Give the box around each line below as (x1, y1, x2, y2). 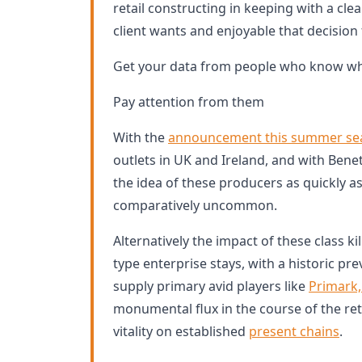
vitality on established (113, 322, 249, 340)
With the (113, 128, 168, 146)
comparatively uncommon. (113, 196, 277, 214)
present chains (249, 322, 339, 340)
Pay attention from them (113, 93, 264, 111)
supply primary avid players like (113, 277, 309, 295)
